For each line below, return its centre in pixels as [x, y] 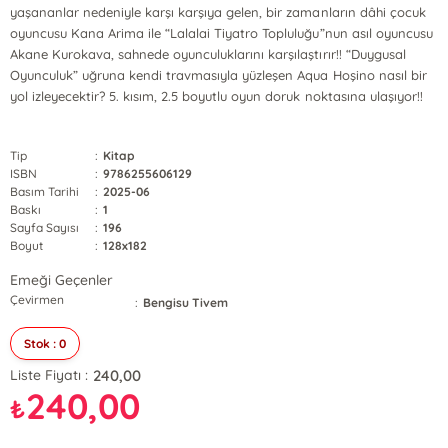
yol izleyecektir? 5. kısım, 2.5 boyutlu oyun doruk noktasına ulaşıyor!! [216, 96]
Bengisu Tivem [186, 302]
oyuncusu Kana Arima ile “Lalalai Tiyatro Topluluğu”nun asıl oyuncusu [221, 33]
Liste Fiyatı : [49, 375]
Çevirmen [37, 299]
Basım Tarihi [45, 191]
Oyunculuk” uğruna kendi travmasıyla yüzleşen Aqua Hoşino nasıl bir [218, 75]
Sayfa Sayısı [45, 227]
